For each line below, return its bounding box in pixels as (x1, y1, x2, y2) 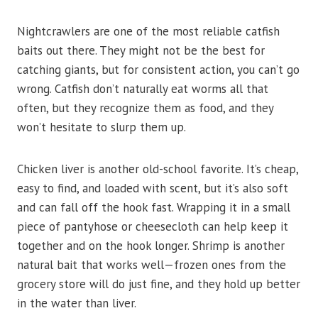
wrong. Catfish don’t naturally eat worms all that (17, 81, 268, 97)
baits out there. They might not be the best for (17, 43, 265, 59)
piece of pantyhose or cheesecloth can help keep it (17, 219, 288, 235)
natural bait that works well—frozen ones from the (17, 257, 286, 273)
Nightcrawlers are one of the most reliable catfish (17, 23, 280, 40)
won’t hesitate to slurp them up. (17, 119, 186, 136)
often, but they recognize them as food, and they (17, 100, 273, 116)
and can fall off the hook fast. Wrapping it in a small (17, 199, 290, 216)
